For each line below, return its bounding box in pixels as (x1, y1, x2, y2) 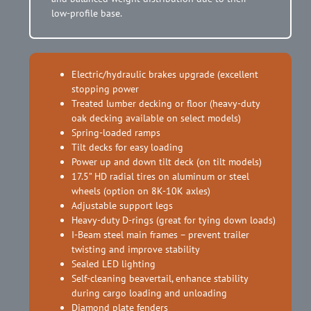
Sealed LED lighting (72, 257, 155, 270)
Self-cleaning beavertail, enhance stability (72, 271, 248, 285)
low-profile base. (51, 6, 122, 19)
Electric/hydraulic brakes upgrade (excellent (72, 67, 258, 81)
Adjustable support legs (72, 199, 173, 212)
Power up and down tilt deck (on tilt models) (72, 155, 262, 168)
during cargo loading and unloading (72, 286, 227, 299)
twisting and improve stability (72, 242, 200, 255)
